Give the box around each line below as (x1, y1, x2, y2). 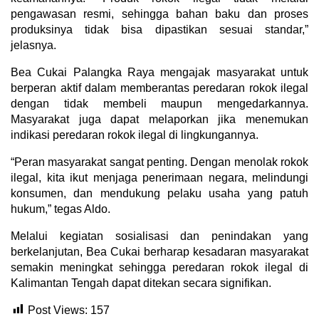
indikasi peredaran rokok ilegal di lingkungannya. (11, 128, 258, 141)
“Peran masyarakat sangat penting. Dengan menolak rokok (11, 155, 308, 168)
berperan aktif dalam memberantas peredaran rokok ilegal (11, 81, 308, 94)
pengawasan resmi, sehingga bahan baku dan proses (11, 7, 308, 20)
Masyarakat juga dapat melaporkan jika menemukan (11, 113, 308, 125)
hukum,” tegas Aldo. (11, 202, 110, 215)
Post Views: (28, 303, 88, 316)
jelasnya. (11, 38, 56, 51)
